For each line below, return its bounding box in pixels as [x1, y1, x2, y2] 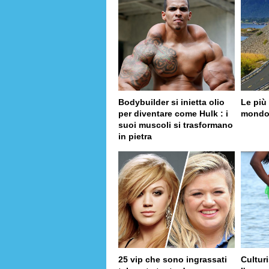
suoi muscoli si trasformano [118, 119, 233, 130]
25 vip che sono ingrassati [118, 255, 227, 265]
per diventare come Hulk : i [118, 108, 228, 118]
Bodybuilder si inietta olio [118, 97, 225, 107]
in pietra [118, 131, 152, 141]
